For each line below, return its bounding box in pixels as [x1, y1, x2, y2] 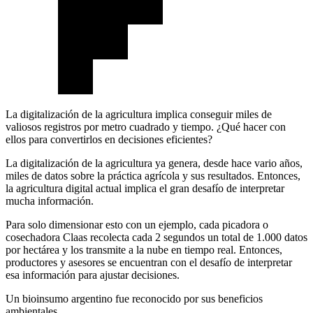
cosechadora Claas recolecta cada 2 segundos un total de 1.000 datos [6, 231, 307, 244]
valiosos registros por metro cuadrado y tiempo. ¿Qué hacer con [6, 121, 286, 133]
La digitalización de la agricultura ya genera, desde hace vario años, [6, 157, 303, 170]
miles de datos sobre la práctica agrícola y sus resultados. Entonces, [6, 170, 300, 182]
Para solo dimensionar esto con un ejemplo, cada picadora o [6, 219, 268, 231]
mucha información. [6, 195, 94, 208]
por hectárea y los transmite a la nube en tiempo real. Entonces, [6, 244, 282, 256]
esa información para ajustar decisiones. [6, 269, 180, 282]
